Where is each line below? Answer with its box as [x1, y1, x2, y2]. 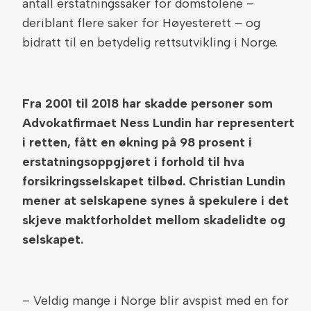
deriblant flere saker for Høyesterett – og [22, 15, 260, 31]
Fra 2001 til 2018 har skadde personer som [22, 96, 273, 111]
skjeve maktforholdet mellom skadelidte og [22, 212, 285, 228]
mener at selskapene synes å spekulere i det [22, 193, 289, 208]
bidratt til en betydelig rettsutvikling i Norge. [22, 35, 278, 50]
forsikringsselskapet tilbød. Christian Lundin [22, 174, 285, 189]
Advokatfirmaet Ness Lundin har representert [22, 115, 294, 131]
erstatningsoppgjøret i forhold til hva [22, 154, 244, 169]
